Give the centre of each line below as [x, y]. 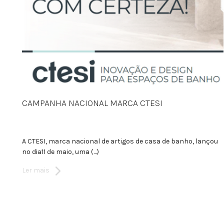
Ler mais [36, 170]
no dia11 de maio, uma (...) [60, 152]
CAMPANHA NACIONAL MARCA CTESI [92, 103]
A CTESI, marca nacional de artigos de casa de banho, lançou [120, 141]
